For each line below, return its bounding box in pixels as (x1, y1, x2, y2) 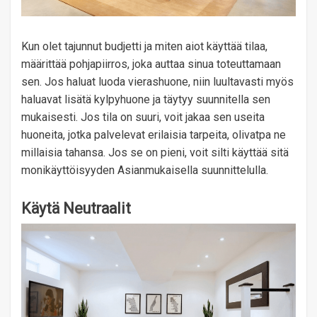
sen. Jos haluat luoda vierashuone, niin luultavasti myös (21, 75, 294, 89)
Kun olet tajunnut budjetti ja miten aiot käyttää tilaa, (21, 40, 267, 54)
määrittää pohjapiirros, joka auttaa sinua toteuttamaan (21, 57, 281, 71)
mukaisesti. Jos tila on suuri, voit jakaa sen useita (21, 110, 265, 125)
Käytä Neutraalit (21, 200, 131, 218)
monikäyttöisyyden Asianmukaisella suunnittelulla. (21, 163, 268, 178)
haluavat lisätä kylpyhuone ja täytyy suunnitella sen (21, 93, 270, 107)
